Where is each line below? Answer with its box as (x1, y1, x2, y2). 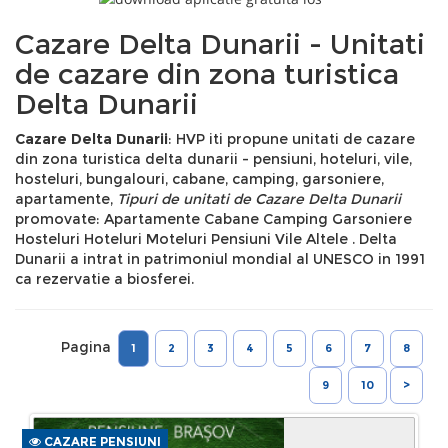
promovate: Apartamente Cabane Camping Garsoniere (15, 210, 412, 228)
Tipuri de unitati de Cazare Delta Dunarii (117, 190, 401, 208)
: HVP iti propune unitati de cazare (168, 130, 415, 148)
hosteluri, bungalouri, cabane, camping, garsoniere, (15, 170, 384, 188)
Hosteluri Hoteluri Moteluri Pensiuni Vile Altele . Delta (15, 230, 397, 248)
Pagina (61, 338, 115, 356)
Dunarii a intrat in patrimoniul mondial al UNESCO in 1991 (15, 250, 425, 268)
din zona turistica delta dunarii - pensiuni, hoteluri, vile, (15, 150, 412, 168)
